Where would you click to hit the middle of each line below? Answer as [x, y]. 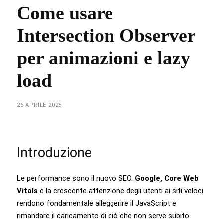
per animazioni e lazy [104, 58]
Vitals [27, 190]
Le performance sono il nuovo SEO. [76, 178]
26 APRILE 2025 [40, 105]
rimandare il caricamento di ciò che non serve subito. [104, 215]
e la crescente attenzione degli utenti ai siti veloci [120, 190]
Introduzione [54, 153]
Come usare [65, 13]
